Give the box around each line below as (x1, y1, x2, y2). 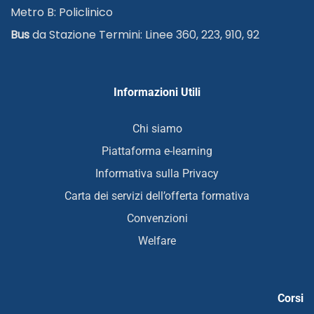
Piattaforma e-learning (102, 144, 212, 158)
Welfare (138, 234, 176, 247)
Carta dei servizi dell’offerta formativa (64, 189, 250, 203)
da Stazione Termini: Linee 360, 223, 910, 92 (32, 27, 259, 43)
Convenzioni (126, 212, 188, 225)
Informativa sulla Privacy (95, 167, 219, 180)
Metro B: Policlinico (11, 4, 113, 20)
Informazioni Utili (114, 86, 200, 99)
